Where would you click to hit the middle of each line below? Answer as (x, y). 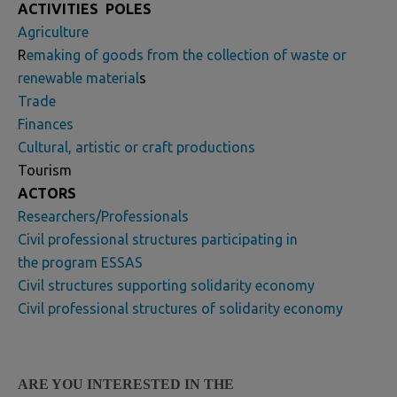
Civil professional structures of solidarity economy (180, 308)
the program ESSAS (80, 262)
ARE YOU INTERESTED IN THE (126, 384)
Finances (46, 124)
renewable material (78, 78)
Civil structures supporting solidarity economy (166, 285)
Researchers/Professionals (103, 216)
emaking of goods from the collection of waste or (187, 55)
